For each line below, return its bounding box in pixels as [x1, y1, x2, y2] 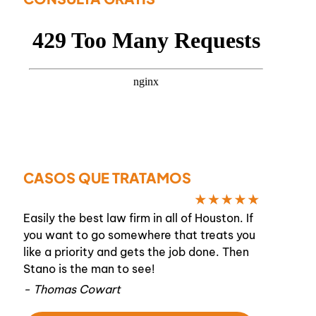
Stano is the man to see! [23, 262, 154, 276]
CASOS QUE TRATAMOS [23, 169, 191, 187]
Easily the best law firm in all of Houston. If [23, 211, 253, 226]
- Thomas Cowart [23, 282, 121, 297]
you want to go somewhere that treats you [23, 228, 255, 243]
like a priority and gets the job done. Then [23, 245, 249, 260]
